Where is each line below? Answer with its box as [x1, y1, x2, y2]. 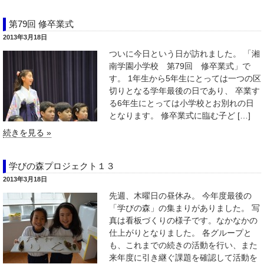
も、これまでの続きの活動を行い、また [109, 240, 258, 250]
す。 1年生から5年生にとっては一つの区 [109, 74, 261, 83]
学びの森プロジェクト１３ [9, 161, 115, 171]
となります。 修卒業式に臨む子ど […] [109, 111, 250, 120]
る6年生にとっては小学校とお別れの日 [109, 98, 254, 108]
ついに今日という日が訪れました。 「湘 [109, 49, 260, 58]
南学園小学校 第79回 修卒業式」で [109, 61, 250, 71]
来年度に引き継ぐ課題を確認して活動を [109, 253, 258, 262]
